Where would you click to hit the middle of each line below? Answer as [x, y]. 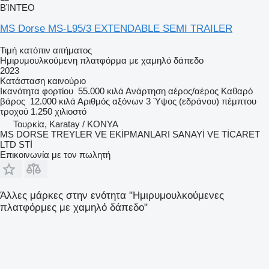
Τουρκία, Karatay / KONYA [66, 124]
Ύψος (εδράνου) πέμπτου [205, 101]
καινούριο [65, 80]
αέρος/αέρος [193, 91]
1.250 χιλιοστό [59, 111]
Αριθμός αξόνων [110, 101]
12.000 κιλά [53, 101]
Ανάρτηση [146, 91]
